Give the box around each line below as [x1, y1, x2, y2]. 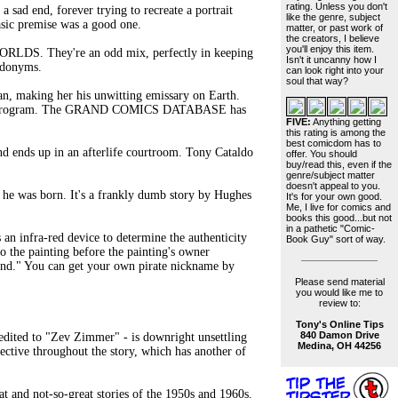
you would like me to [296, 287, 383, 298]
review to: [318, 298, 361, 308]
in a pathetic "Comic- [286, 223, 375, 234]
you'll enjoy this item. [286, 44, 374, 54]
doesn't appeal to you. [286, 180, 380, 191]
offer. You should [286, 148, 357, 159]
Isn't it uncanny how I [286, 54, 377, 65]
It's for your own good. [286, 191, 382, 202]
